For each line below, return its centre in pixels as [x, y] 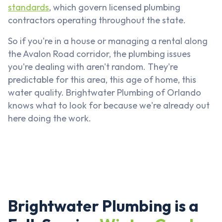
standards [28, 7]
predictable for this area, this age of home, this [102, 80]
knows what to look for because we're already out [109, 106]
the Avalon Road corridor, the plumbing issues [99, 54]
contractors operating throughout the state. [97, 20]
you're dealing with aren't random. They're [93, 67]
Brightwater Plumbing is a [103, 206]
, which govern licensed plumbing [115, 7]
